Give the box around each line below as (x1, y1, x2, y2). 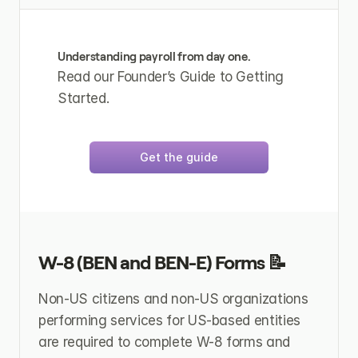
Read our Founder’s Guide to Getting (58, 68, 284, 85)
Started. (58, 89, 109, 106)
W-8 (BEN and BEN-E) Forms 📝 (38, 250, 287, 274)
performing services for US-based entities (38, 312, 301, 328)
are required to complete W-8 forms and (38, 333, 291, 350)
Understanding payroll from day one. (58, 49, 251, 64)
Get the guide (140, 149, 218, 164)
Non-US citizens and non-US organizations (38, 290, 308, 307)
